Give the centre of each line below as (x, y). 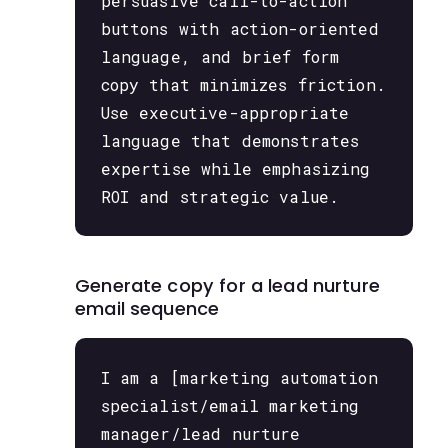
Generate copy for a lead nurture (227, 286)
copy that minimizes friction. (243, 84)
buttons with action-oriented (239, 28)
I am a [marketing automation (239, 377)
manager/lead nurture (200, 433)
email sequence (147, 309)
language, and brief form (220, 56)
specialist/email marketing (230, 405)
